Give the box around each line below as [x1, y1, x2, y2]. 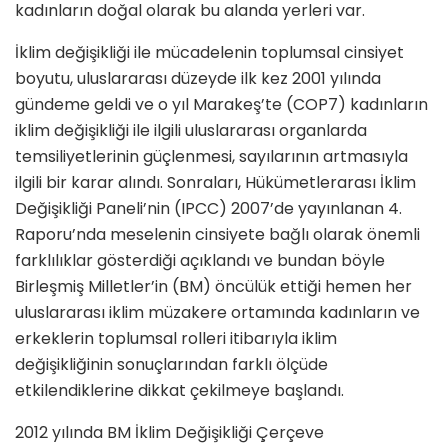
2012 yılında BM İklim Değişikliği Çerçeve [15, 421, 324, 445]
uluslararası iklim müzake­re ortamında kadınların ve [15, 301, 420, 325]
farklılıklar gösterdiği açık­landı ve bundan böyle [15, 249, 385, 273]
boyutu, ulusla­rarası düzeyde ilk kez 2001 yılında [15, 67, 381, 91]
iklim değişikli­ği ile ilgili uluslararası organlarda [15, 119, 367, 143]
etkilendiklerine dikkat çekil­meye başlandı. [15, 379, 344, 403]
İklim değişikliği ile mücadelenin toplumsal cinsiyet [15, 41, 404, 65]
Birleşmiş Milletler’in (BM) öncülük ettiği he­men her [15, 275, 412, 299]
